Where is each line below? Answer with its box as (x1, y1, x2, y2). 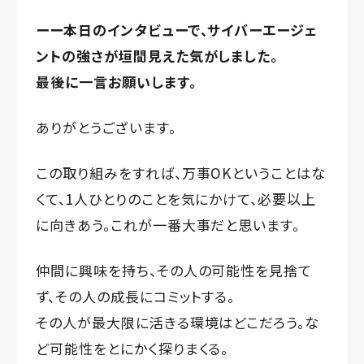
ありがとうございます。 (36, 116, 176, 137)
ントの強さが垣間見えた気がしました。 (36, 45, 279, 66)
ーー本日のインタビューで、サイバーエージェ (36, 19, 318, 40)
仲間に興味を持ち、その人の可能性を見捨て (36, 259, 313, 280)
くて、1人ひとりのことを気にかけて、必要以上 (36, 188, 317, 209)
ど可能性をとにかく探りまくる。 (36, 337, 229, 358)
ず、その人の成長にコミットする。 (36, 285, 236, 306)
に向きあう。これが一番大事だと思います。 (36, 214, 301, 235)
